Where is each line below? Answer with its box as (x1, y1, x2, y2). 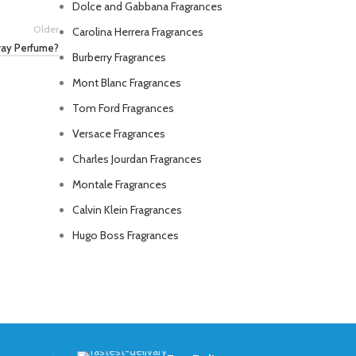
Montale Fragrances (72, 177, 167, 192)
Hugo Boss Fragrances (72, 228, 179, 242)
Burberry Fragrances (72, 50, 166, 64)
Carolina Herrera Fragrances (72, 25, 203, 39)
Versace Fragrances (72, 126, 165, 141)
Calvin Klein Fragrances (72, 203, 182, 217)
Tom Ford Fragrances (72, 101, 174, 115)
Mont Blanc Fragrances (72, 75, 181, 90)
